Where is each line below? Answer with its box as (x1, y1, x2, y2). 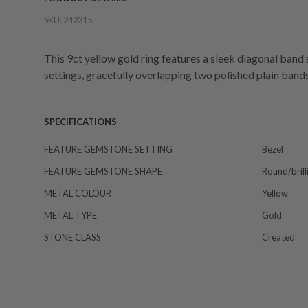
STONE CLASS (44, 232, 101, 243)
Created (262, 232, 295, 243)
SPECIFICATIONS (44, 116, 117, 128)
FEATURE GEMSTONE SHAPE (44, 166, 162, 177)
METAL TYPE (44, 210, 97, 221)
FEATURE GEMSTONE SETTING (44, 144, 173, 155)
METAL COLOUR (44, 188, 111, 199)
